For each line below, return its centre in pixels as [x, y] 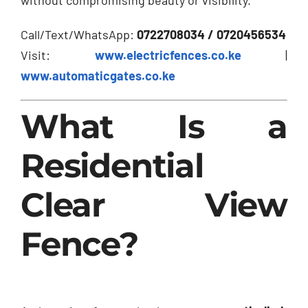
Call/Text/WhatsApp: [79, 34]
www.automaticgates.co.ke [98, 75]
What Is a [154, 126]
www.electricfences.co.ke [168, 55]
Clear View [154, 205]
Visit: [58, 55]
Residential [112, 165]
